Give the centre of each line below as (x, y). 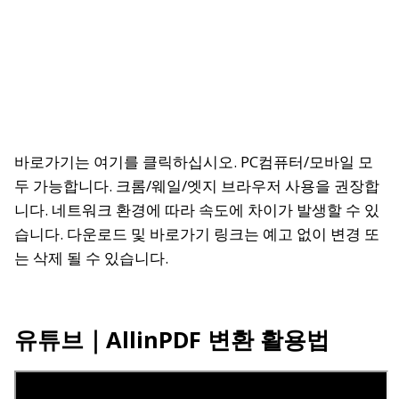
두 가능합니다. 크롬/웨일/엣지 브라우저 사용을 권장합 (197, 185)
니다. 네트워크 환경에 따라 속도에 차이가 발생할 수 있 (197, 209)
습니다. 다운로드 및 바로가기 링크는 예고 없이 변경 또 (197, 233)
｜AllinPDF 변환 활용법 (207, 339)
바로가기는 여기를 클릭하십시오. (126, 161)
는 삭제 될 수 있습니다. (91, 257)
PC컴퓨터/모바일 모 (305, 161)
